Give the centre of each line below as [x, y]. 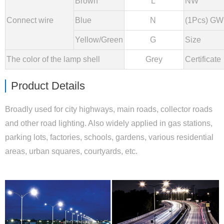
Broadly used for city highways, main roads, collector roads [109, 109]
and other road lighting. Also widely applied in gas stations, [109, 123]
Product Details [48, 85]
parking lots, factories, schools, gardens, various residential [109, 137]
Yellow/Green [99, 39]
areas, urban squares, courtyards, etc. [71, 151]
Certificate [203, 59]
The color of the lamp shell [53, 59]
